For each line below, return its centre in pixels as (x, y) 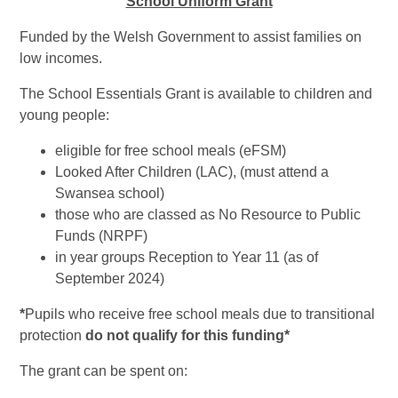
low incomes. (61, 59)
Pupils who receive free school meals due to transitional (200, 314)
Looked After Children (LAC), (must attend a (192, 172)
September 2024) (110, 279)
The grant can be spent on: (104, 371)
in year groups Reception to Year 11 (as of (187, 258)
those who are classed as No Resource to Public (208, 215)
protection (53, 336)
